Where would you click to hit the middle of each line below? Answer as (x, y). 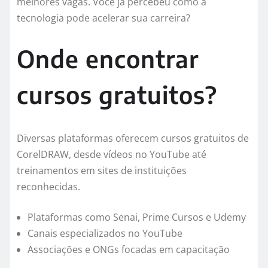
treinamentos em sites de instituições (102, 171)
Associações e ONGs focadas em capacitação (129, 250)
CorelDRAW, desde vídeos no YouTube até (112, 155)
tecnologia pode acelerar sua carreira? (103, 18)
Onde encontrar (108, 59)
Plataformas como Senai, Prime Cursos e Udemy (137, 217)
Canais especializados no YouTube (105, 234)
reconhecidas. (48, 187)
